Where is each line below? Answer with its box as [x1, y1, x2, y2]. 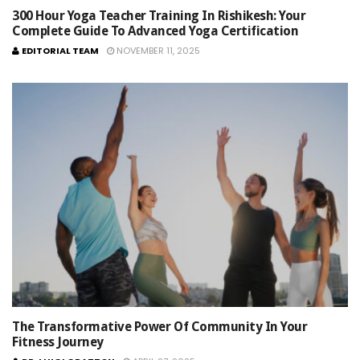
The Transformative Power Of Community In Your [12, 318, 308, 334]
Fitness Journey [12, 333, 104, 350]
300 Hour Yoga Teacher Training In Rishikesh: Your [12, 8, 306, 24]
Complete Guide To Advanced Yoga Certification [12, 23, 299, 39]
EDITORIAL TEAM [22, 44, 99, 58]
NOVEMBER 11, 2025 [117, 44, 200, 58]
